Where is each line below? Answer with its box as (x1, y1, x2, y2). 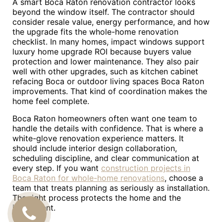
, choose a (165, 173, 203, 183)
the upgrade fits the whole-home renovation (12, 27, 178, 37)
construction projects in (101, 163, 190, 173)
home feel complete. (12, 96, 89, 106)
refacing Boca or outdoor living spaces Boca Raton (12, 76, 204, 86)
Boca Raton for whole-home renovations (12, 173, 165, 183)
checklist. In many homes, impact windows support (12, 37, 205, 47)
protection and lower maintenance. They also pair (12, 56, 199, 66)
